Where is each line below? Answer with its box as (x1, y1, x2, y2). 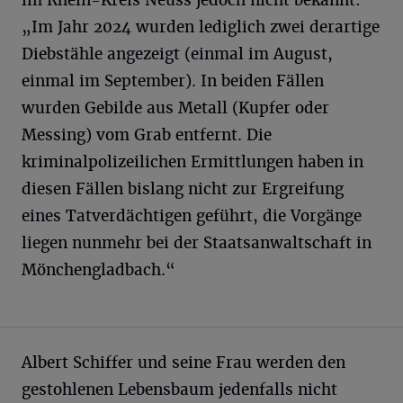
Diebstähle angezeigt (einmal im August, (22, 44, 333, 65)
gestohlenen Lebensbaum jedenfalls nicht (22, 380, 337, 400)
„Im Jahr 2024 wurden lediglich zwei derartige (22, 17, 380, 38)
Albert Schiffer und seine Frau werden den (22, 353, 345, 373)
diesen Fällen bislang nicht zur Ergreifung (22, 179, 344, 200)
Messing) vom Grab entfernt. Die (22, 125, 272, 146)
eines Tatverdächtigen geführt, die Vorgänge (22, 206, 362, 227)
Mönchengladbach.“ (22, 260, 175, 281)
